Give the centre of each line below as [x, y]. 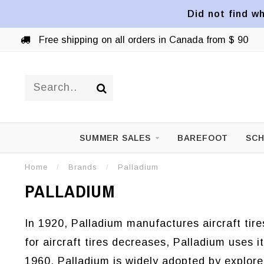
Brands [83, 167]
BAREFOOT [203, 138]
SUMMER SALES [115, 138]
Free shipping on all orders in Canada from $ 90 [142, 39]
